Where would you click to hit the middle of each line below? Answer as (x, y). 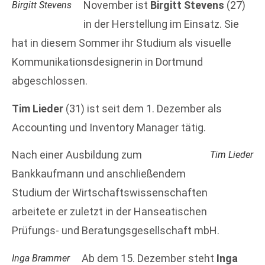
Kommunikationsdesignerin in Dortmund (107, 62)
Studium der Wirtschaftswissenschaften (110, 193)
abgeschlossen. (50, 81)
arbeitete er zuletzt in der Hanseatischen (109, 212)
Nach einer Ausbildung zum (77, 155)
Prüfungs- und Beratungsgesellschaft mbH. (116, 231)
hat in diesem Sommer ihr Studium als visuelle (122, 43)
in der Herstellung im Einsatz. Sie (161, 24)
